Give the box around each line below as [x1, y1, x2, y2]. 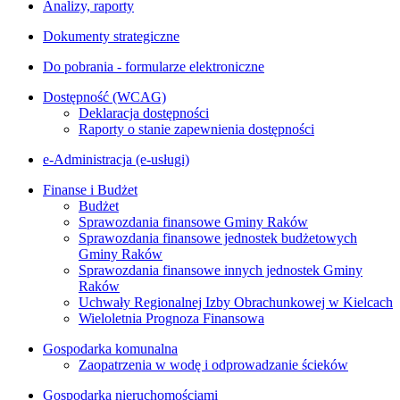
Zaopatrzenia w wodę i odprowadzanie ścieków [79, 357, 348, 373]
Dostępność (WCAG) [43, 89, 166, 105]
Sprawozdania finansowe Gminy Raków [79, 214, 308, 230]
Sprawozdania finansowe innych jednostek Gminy [79, 262, 362, 279]
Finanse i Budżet [43, 182, 137, 198]
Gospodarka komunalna [43, 341, 178, 357]
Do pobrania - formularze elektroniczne [43, 59, 264, 75]
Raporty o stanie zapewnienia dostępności [79, 121, 314, 137]
